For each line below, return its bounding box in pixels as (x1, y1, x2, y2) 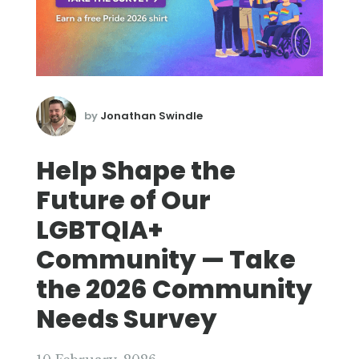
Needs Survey (36, 301, 217, 337)
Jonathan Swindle (100, 107, 203, 123)
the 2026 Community (36, 271, 313, 307)
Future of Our (36, 182, 211, 218)
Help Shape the (36, 152, 236, 188)
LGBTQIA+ (36, 212, 163, 248)
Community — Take (36, 241, 296, 277)
